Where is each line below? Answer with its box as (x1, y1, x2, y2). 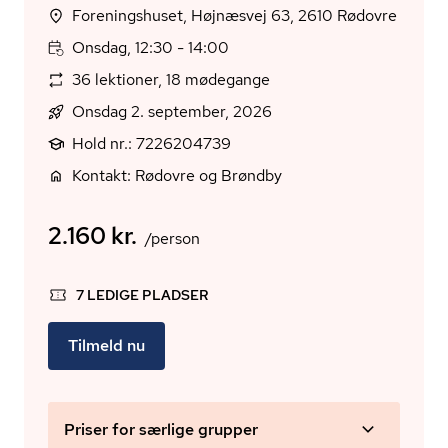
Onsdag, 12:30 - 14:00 (72, 37, 229, 58)
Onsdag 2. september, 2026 (72, 101, 272, 122)
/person (145, 228, 200, 249)
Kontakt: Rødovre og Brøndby (72, 165, 282, 186)
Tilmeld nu (68, 335, 145, 356)
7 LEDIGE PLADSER (76, 286, 208, 304)
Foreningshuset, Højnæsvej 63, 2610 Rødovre (337, 5, 397, 26)
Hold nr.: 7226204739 (72, 133, 231, 154)
